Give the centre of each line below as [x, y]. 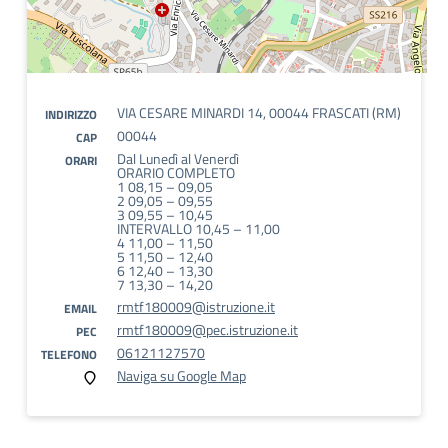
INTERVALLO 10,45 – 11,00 [198, 228]
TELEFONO [69, 354]
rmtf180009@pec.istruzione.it [207, 329]
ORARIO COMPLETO [176, 172]
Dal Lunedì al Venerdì [178, 158]
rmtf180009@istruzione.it [196, 306]
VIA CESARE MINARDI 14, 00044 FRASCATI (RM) [259, 112]
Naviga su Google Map [181, 375]
